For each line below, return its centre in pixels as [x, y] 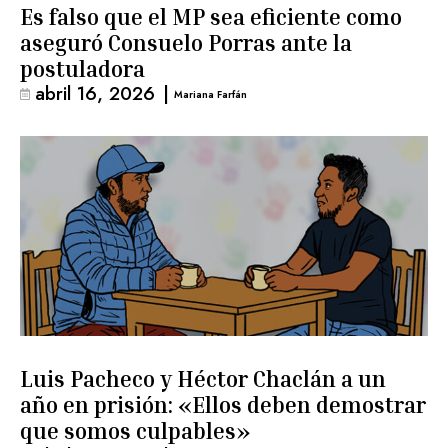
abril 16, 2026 [95, 93]
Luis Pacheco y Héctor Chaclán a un [203, 379]
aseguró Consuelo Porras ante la [186, 43]
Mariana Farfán [211, 94]
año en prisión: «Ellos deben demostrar [223, 405]
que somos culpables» [135, 431]
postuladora [82, 69]
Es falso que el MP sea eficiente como [211, 17]
